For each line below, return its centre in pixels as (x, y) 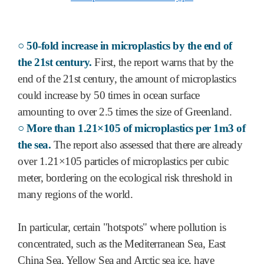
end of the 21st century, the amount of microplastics (127, 78)
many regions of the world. (75, 194)
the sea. (34, 144)
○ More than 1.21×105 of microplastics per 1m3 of (131, 128)
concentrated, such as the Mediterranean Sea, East (122, 243)
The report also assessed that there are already (146, 144)
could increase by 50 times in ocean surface (109, 95)
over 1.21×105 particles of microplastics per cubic (123, 161)
